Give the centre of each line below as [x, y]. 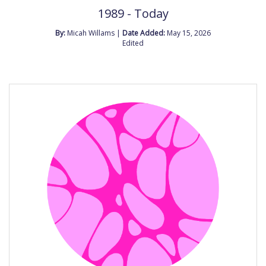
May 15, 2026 [189, 33]
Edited [133, 43]
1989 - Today [133, 14]
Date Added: [145, 33]
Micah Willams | [95, 33]
